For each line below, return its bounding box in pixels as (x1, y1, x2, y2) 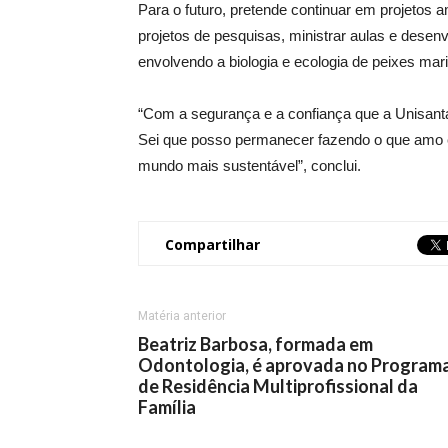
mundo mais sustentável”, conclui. (138, 157, 361, 175)
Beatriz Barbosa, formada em (138, 333, 373, 355)
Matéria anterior (138, 309, 226, 323)
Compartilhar (165, 235, 260, 254)
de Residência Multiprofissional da (138, 375, 418, 397)
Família (138, 396, 196, 418)
